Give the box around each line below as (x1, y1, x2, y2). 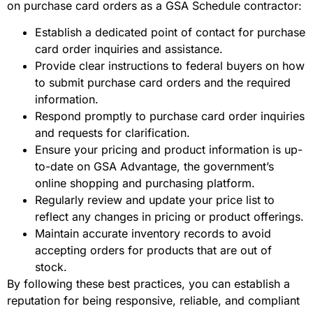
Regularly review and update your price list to (35, 193, 275, 208)
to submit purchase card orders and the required (35, 75, 291, 90)
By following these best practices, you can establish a (7, 277, 290, 291)
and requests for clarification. (35, 126, 190, 140)
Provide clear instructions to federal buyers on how (35, 59, 305, 73)
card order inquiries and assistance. (35, 42, 223, 57)
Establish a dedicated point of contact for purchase (35, 25, 305, 40)
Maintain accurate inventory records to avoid (35, 226, 271, 241)
